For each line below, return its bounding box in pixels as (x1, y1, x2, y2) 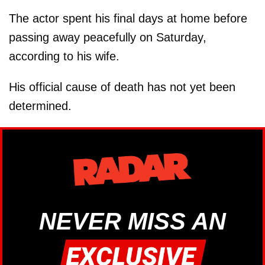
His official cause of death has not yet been (9, 80, 235, 93)
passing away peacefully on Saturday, (9, 30, 206, 44)
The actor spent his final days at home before (9, 11, 247, 25)
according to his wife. (9, 49, 119, 63)
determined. (9, 99, 72, 112)
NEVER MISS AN (39, 208, 226, 235)
